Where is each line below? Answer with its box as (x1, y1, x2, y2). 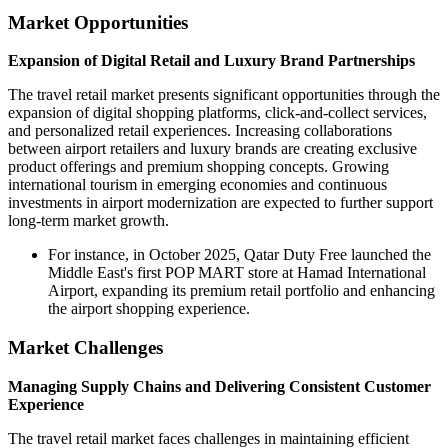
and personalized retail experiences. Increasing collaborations (8, 122, 392, 140)
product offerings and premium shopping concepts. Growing (8, 158, 389, 176)
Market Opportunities (8, 11, 188, 33)
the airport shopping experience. (48, 300, 250, 318)
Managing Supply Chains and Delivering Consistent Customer (8, 377, 431, 395)
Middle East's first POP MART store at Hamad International (48, 264, 426, 282)
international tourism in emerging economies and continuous (8, 176, 387, 194)
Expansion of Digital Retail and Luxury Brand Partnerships (8, 52, 415, 70)
